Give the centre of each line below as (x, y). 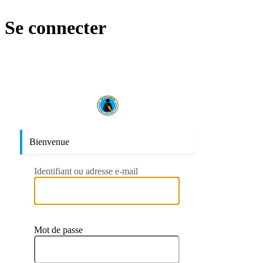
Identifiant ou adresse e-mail (86, 171)
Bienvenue (49, 141)
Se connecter (55, 28)
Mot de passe (58, 230)
